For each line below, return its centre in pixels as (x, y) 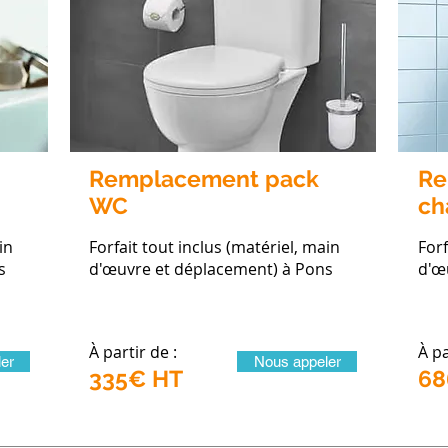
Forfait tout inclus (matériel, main (214, 247)
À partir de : (133, 352)
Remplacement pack (204, 178)
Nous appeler (297, 361)
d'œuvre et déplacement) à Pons (211, 269)
